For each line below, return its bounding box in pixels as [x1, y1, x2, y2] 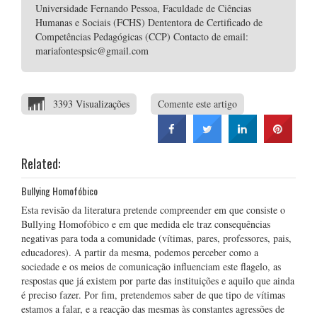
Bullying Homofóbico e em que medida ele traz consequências [21, 217, 270, 231]
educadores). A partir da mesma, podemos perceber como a [21, 246, 258, 259]
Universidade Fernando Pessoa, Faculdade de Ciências [35, 1, 251, 15]
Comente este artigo [158, 97, 237, 110]
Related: [21, 154, 60, 173]
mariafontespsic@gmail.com [35, 44, 149, 57]
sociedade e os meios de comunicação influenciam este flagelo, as [21, 260, 281, 273]
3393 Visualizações [53, 97, 129, 110]
